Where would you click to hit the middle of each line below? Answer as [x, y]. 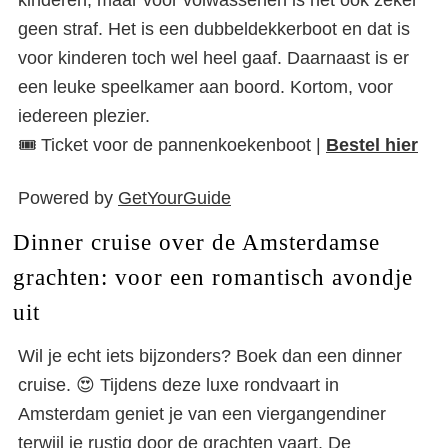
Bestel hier [372, 145]
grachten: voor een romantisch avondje [212, 277]
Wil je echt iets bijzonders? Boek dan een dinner [210, 356]
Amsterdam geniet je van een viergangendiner [202, 414]
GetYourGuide [174, 198]
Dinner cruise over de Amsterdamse [196, 242]
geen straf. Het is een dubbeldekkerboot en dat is [214, 29]
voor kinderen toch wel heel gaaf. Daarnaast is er [213, 58]
